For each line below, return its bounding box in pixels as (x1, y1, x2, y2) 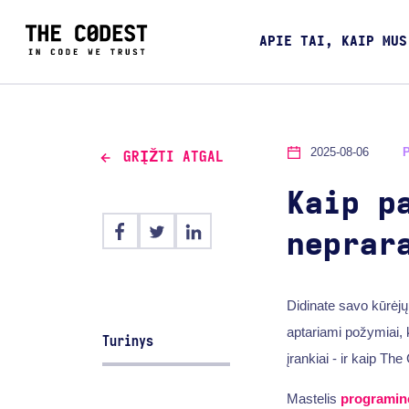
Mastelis (286, 390, 341, 406)
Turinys (102, 333, 154, 349)
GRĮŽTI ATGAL (122, 150, 224, 165)
